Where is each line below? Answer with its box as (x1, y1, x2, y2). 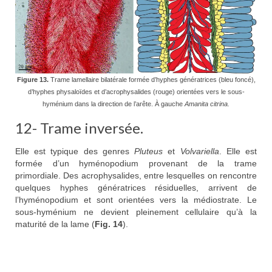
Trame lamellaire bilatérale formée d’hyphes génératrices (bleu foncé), (48, 76, 256, 84)
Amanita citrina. (185, 100, 229, 108)
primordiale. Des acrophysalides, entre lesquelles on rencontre (15, 171, 257, 181)
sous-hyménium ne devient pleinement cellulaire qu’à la (15, 207, 257, 217)
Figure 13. (16, 76, 49, 84)
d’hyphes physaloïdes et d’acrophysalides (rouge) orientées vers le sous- (27, 88, 245, 96)
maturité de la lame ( (15, 219, 95, 229)
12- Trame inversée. (15, 119, 143, 137)
